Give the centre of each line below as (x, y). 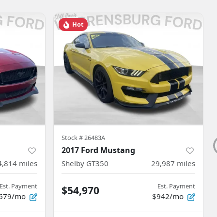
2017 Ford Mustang (98, 150)
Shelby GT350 (85, 163)
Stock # (73, 137)
